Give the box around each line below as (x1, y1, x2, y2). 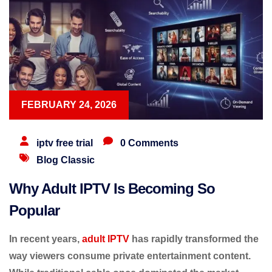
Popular (9, 202, 59, 219)
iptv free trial (36, 137, 93, 148)
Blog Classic (36, 154, 95, 165)
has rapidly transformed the (129, 233, 259, 244)
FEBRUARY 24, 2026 (21, 99, 117, 110)
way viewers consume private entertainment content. (9, 250, 251, 261)
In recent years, (9, 233, 82, 244)
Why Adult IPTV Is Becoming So (9, 180, 215, 197)
